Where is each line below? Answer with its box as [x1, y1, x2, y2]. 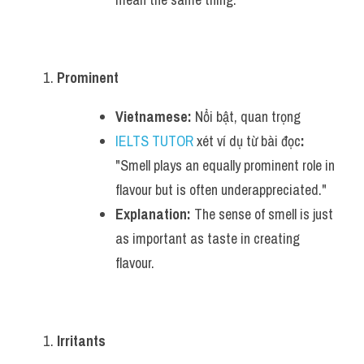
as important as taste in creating [115, 228, 300, 249]
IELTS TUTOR [115, 131, 193, 151]
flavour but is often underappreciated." [115, 180, 327, 200]
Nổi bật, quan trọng [192, 106, 301, 127]
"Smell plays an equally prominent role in [115, 155, 335, 175]
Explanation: [115, 204, 191, 224]
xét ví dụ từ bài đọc [193, 131, 301, 151]
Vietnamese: [115, 106, 192, 127]
